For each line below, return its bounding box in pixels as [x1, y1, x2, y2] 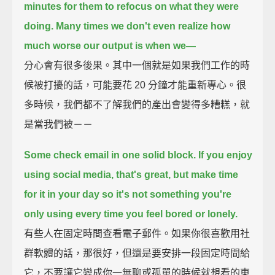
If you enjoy [198, 149, 253, 160]
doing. [24, 20, 54, 31]
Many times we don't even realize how [56, 20, 231, 31]
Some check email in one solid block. [24, 149, 196, 160]
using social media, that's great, [24, 169, 171, 180]
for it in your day [24, 188, 100, 199]
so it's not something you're [102, 188, 232, 199]
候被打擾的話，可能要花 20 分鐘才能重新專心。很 [24, 79, 247, 90]
